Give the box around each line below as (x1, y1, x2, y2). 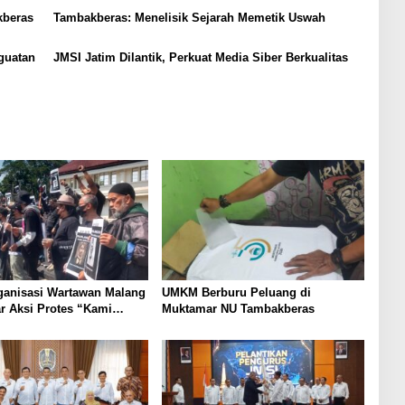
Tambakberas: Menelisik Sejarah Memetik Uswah (52, 10, 325, 24)
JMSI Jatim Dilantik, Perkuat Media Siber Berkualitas (52, 50, 348, 64)
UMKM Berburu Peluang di (161, 286, 311, 300)
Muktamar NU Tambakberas (161, 302, 315, 316)
